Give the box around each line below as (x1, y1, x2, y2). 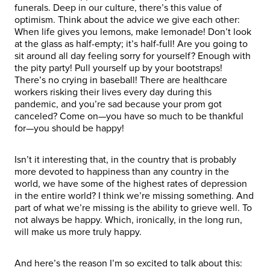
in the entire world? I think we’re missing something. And (14, 189, 254, 202)
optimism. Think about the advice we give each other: (14, 13, 240, 26)
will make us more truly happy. (14, 225, 146, 238)
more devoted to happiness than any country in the (14, 165, 229, 178)
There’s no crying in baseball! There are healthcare (14, 74, 227, 86)
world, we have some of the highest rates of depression (14, 177, 247, 190)
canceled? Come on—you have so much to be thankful (14, 110, 243, 122)
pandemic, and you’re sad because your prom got (14, 98, 222, 110)
